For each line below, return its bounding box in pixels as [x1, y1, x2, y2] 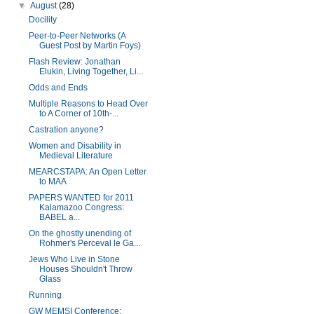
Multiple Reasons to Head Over [28, 99, 148, 109]
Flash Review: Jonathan [28, 57, 121, 67]
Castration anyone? [28, 125, 104, 135]
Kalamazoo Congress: [39, 203, 124, 212]
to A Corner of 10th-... [39, 109, 118, 118]
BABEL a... [39, 212, 80, 222]
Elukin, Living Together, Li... [39, 67, 143, 76]
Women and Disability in [28, 141, 121, 151]
